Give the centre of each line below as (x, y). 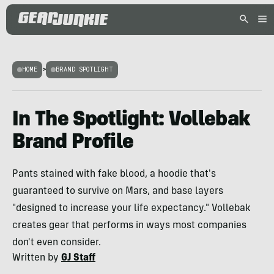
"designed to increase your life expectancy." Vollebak (131, 209)
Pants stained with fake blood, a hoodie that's (114, 174)
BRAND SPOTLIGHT (84, 69)
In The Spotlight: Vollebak (131, 120)
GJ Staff (78, 258)
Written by (37, 258)
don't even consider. (57, 243)
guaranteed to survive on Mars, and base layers (118, 191)
